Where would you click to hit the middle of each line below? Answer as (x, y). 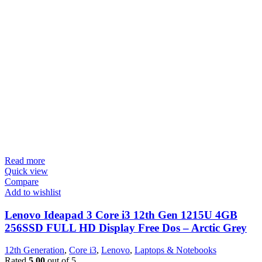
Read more (25, 161)
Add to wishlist (33, 192)
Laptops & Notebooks (175, 250)
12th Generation (35, 250)
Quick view (26, 171)
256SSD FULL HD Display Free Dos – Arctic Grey (126, 227)
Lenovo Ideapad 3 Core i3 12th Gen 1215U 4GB (121, 215)
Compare (22, 182)
